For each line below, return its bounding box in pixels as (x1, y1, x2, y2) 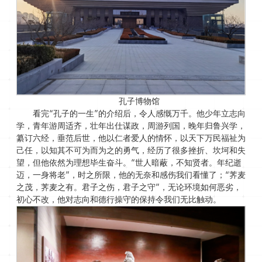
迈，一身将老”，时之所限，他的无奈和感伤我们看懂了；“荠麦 (16, 170, 246, 180)
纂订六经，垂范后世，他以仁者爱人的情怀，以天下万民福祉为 (16, 133, 246, 143)
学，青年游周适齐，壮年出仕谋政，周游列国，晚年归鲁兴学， (16, 120, 246, 130)
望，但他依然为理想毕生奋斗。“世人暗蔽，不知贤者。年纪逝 (16, 157, 242, 167)
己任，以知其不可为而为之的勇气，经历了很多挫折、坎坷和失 (16, 145, 246, 155)
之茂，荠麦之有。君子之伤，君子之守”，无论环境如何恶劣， (16, 182, 242, 192)
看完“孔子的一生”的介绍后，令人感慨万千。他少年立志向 (32, 108, 246, 118)
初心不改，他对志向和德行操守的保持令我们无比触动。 (16, 194, 221, 204)
